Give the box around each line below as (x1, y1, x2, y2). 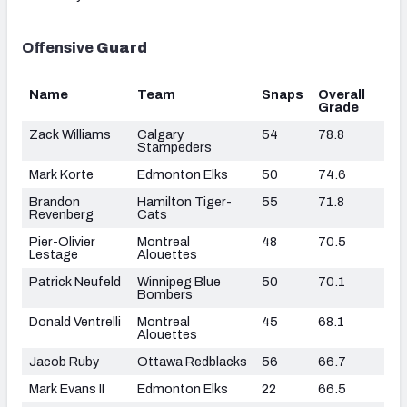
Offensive (22, 39, 96, 55)
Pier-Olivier (29, 233, 95, 249)
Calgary (137, 126, 184, 142)
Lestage (29, 246, 78, 262)
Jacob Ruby (29, 353, 99, 369)
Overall (318, 86, 365, 102)
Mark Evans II (29, 381, 104, 396)
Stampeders (137, 139, 212, 154)
